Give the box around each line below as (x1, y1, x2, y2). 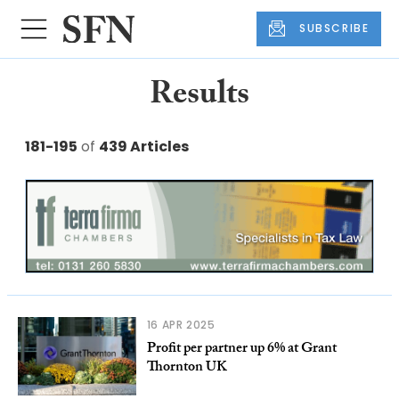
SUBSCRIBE (299, 20, 370, 37)
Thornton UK (146, 355, 227, 380)
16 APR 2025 (146, 316, 216, 332)
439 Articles (99, 135, 189, 157)
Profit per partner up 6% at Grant (146, 337, 337, 362)
